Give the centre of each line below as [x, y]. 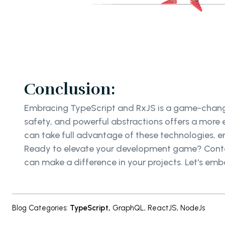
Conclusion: [70, 89]
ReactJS [162, 208]
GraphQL [128, 208]
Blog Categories [39, 208]
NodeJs [193, 208]
